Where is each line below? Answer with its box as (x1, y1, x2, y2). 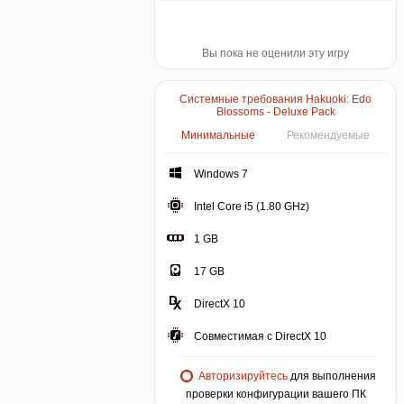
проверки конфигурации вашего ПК (185, 388, 366, 400)
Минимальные (181, 129, 256, 142)
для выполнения (287, 369, 376, 382)
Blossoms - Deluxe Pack (216, 106, 335, 118)
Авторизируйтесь (197, 369, 288, 382)
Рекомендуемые (286, 129, 370, 142)
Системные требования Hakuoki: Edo (179, 93, 372, 106)
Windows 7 (194, 168, 248, 180)
